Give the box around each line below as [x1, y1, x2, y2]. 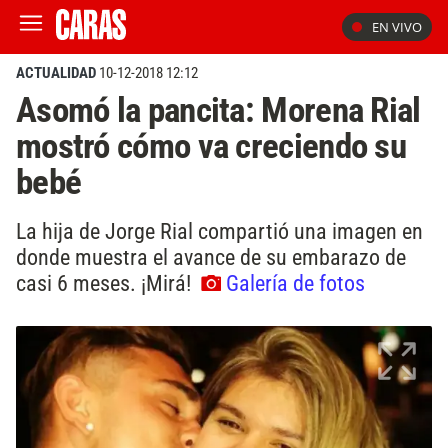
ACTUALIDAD [16, 64, 96, 82]
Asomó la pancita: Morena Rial [16, 89, 421, 131]
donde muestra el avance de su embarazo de [16, 243, 406, 270]
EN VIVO [372, 18, 422, 36]
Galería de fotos [226, 269, 365, 296]
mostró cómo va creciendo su [16, 125, 406, 167]
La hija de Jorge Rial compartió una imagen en [16, 217, 423, 244]
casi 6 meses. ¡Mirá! [16, 269, 196, 296]
